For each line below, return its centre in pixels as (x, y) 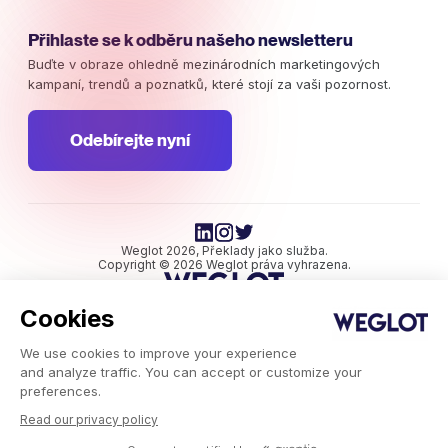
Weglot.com (224, 407)
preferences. (60, 391)
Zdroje (224, 431)
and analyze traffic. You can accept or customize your (191, 372)
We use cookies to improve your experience (158, 353)
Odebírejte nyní (130, 139)
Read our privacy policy (89, 419)
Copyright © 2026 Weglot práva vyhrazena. (224, 264)
